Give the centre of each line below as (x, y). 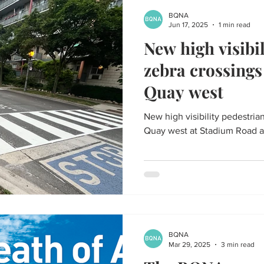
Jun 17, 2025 (188, 25)
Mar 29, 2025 (189, 244)
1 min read (235, 25)
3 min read (238, 244)
